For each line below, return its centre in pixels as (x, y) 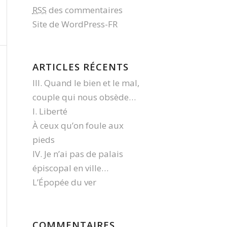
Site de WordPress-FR (75, 24)
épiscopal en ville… (70, 168)
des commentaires (84, 10)
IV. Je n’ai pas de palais (78, 154)
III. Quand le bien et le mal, (86, 83)
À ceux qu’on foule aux (78, 125)
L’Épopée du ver (64, 182)
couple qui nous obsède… (84, 97)
